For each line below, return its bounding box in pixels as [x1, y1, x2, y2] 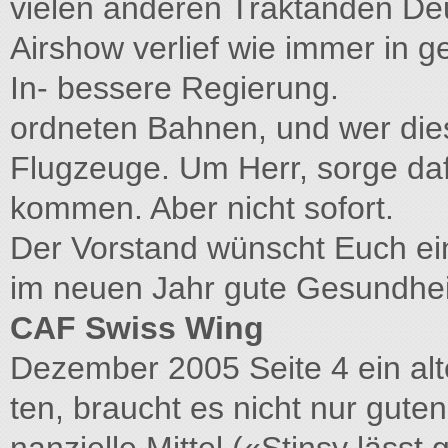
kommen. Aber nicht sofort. [10, 190, 394, 226]
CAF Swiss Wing [10, 310, 264, 346]
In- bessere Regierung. [10, 70, 339, 106]
